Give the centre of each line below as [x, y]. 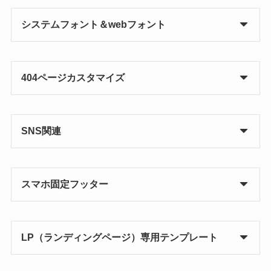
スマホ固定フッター [64, 184]
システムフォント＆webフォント [93, 24]
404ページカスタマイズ [73, 77]
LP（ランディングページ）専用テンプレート [119, 237]
